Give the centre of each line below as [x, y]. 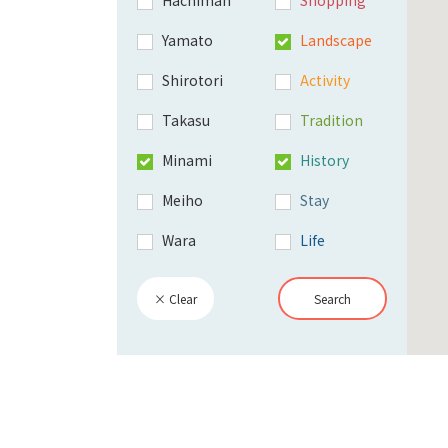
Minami [186, 159]
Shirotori [192, 79]
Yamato [187, 39]
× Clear [175, 298]
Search [332, 298]
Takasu [185, 119]
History [325, 159]
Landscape [336, 39]
